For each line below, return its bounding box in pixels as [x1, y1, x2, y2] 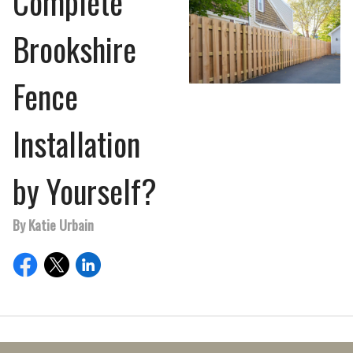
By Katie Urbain [13, 214, 94, 235]
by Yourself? [13, 167, 157, 214]
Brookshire [13, 25, 136, 72]
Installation [13, 120, 140, 167]
